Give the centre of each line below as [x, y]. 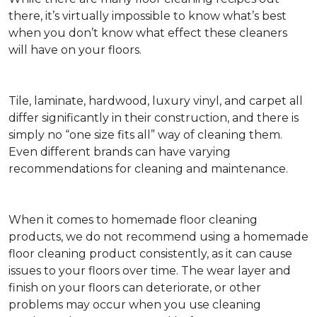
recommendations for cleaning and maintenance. [148, 169]
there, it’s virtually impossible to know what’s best [148, 16]
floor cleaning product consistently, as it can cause [150, 254]
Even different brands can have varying [120, 152]
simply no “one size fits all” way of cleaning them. [145, 135]
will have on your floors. [75, 50]
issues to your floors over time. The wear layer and [150, 271]
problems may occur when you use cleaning [135, 305]
